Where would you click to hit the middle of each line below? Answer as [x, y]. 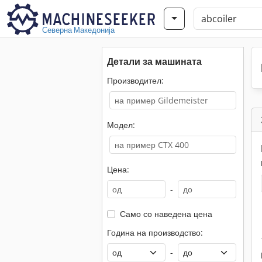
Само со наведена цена [166, 214]
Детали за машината [154, 61]
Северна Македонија [78, 30]
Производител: [135, 80]
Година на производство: [155, 232]
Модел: [121, 125]
